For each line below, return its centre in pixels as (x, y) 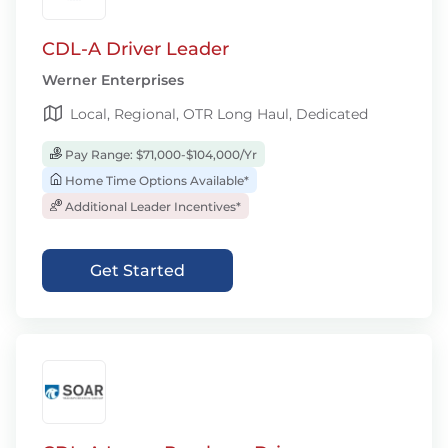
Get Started (137, 270)
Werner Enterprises (113, 80)
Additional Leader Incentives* (151, 206)
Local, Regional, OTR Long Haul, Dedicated (219, 114)
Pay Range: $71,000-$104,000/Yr (159, 154)
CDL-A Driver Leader (135, 49)
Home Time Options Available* (155, 180)
